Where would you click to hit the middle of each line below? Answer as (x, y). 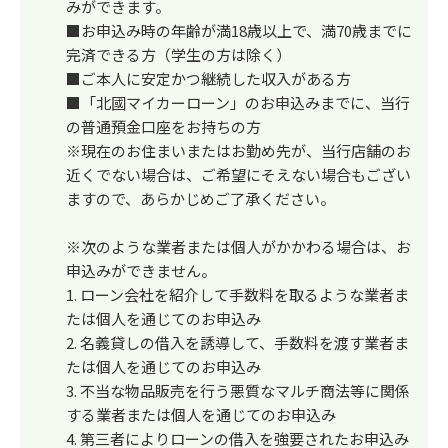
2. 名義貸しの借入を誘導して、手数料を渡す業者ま (237, 342)
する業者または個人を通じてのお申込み (201, 414)
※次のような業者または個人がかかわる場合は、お (238, 246)
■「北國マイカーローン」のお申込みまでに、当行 (238, 102)
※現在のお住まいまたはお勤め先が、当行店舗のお (238, 150)
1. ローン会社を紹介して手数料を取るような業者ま (237, 294)
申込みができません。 (141, 270)
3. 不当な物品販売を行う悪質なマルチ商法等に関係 (238, 390)
